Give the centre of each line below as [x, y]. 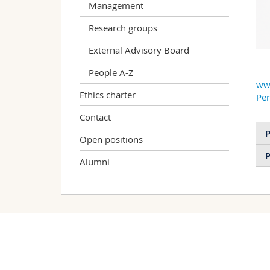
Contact [95, 117]
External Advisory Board [139, 50]
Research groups [123, 27]
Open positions [111, 139]
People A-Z [111, 72]
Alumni [95, 161]
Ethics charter [108, 94]
